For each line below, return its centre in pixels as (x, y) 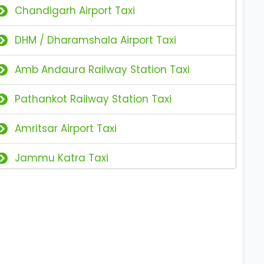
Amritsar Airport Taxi (66, 128)
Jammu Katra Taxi (62, 158)
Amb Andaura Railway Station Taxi (103, 70)
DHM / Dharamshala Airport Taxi (96, 40)
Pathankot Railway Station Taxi (93, 99)
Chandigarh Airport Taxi (75, 11)
